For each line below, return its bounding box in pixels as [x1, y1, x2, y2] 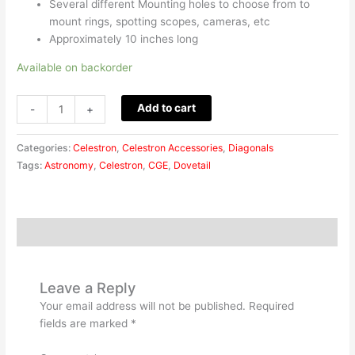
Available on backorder [17, 60, 133, 74]
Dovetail [174, 159, 212, 172]
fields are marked [40, 316, 132, 330]
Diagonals [228, 142, 274, 155]
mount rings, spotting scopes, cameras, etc [49, 14, 271, 28]
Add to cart [136, 101, 196, 114]
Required [249, 299, 295, 312]
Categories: [17, 142, 74, 155]
